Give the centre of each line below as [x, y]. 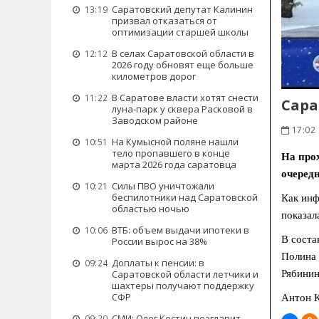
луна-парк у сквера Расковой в [182, 109]
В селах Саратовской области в [183, 53]
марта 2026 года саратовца [174, 164]
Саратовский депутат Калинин [182, 9]
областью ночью [151, 209]
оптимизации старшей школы [180, 32]
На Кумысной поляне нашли [175, 142]
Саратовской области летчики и [185, 274]
